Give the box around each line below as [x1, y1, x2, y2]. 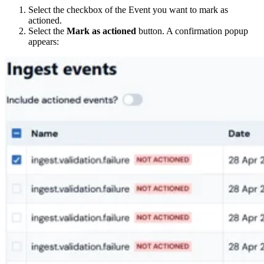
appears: [28, 36, 59, 47]
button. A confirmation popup [136, 25, 248, 36]
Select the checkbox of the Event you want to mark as [28, 4, 228, 15]
